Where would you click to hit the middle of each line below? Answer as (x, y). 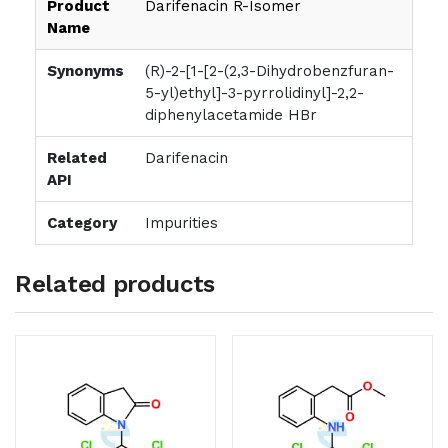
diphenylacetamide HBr (233, 114)
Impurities (181, 222)
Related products (115, 283)
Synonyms (85, 70)
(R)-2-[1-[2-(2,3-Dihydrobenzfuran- (269, 70)
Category (81, 222)
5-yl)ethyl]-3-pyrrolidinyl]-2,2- (254, 92)
